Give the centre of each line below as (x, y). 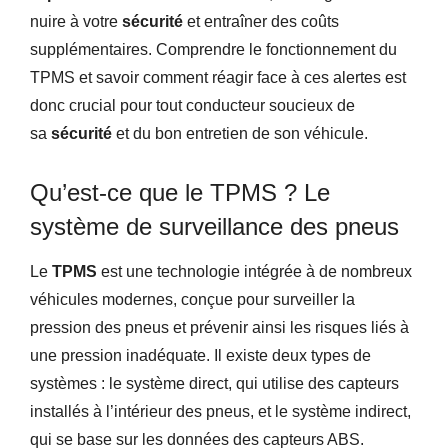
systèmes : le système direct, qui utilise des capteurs (214, 383)
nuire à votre (76, 21)
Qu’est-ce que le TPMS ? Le (180, 192)
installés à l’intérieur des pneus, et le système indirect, (220, 411)
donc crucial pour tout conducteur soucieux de (192, 105)
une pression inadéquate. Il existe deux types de (200, 355)
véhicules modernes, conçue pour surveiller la (192, 299)
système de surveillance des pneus (214, 226)
